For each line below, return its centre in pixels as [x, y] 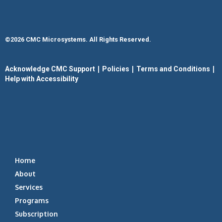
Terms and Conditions [173, 69]
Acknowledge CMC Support [50, 69]
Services [29, 187]
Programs [32, 201]
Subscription [36, 214]
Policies [116, 69]
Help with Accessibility [42, 79]
